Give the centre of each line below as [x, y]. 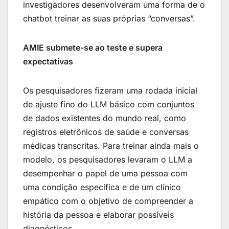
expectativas [48, 62]
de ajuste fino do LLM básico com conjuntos [109, 105]
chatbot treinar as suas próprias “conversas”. [109, 19]
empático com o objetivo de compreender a [108, 201]
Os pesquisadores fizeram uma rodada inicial [110, 91]
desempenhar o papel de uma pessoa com [105, 174]
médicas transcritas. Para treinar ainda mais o [111, 146]
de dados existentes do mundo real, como [105, 118]
